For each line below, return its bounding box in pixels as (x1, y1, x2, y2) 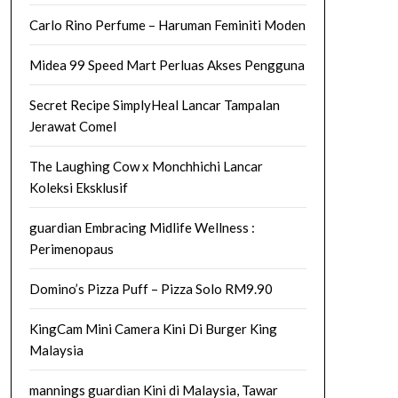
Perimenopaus (28, 241, 114, 257)
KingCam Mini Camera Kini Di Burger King (28, 321, 277, 337)
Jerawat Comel (28, 118, 116, 134)
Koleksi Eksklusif (28, 179, 128, 195)
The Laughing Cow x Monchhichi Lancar (28, 158, 263, 174)
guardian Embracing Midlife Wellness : (28, 219, 255, 235)
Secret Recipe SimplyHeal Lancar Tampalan (28, 97, 280, 113)
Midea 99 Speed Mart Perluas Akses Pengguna (28, 57, 305, 73)
